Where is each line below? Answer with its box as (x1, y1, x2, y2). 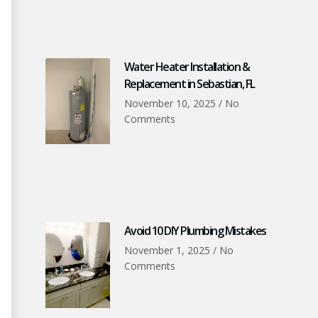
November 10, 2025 (124, 96, 219, 110)
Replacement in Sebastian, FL (124, 75, 255, 92)
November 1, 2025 (124, 243, 213, 258)
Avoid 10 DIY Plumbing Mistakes (124, 223, 266, 239)
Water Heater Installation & (124, 58, 250, 75)
